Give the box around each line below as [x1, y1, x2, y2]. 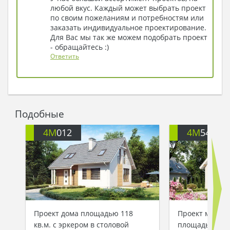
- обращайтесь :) [50, 42, 109, 52]
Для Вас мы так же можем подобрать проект [50, 32, 207, 43]
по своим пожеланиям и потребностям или [50, 13, 204, 23]
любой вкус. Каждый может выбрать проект [50, 3, 206, 13]
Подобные [14, 107, 64, 121]
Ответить [50, 52, 79, 61]
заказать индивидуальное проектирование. [50, 23, 206, 33]
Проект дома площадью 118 [34, 208, 133, 218]
